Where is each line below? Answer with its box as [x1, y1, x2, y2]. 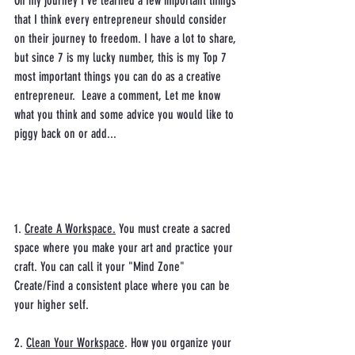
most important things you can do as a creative [14, 68, 224, 84]
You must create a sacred [116, 220, 234, 236]
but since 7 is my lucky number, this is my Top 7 [14, 49, 230, 65]
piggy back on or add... [14, 125, 120, 141]
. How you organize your [124, 334, 235, 350]
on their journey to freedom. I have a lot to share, [14, 30, 239, 46]
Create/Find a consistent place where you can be [14, 277, 233, 293]
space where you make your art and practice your [14, 239, 236, 255]
